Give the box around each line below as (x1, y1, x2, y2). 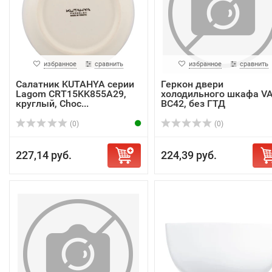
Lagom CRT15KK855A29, (16, 88, 126, 100)
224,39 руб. (160, 149, 217, 161)
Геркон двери (160, 78, 223, 90)
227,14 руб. (16, 149, 72, 161)
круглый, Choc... (16, 98, 89, 109)
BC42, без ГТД (160, 98, 225, 109)
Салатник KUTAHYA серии (16, 78, 134, 90)
